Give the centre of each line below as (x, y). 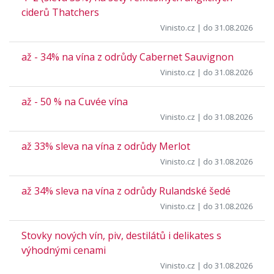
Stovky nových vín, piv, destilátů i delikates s (121, 235)
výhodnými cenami (64, 250)
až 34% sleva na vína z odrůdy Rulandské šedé (126, 191)
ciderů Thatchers (60, 12)
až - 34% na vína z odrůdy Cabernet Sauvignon (128, 57)
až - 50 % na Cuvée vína (75, 102)
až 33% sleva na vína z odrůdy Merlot (106, 146)
